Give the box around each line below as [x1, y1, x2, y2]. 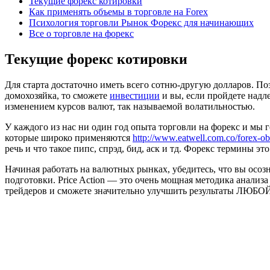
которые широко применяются [5, 132, 133, 143]
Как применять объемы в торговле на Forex [29, 6, 208, 17]
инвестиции [110, 90, 160, 101]
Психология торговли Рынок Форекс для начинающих [29, 17, 254, 28]
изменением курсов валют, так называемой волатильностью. [5, 101, 255, 111]
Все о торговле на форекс [29, 28, 134, 39]
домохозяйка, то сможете [5, 90, 110, 101]
